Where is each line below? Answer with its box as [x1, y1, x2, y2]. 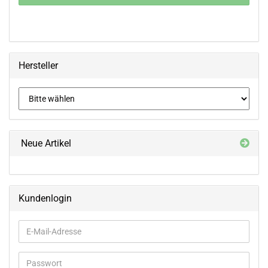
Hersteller [19, 60, 58, 71]
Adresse [26, 251, 56, 260]
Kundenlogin [19, 193, 72, 204]
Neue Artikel [19, 138, 71, 149]
